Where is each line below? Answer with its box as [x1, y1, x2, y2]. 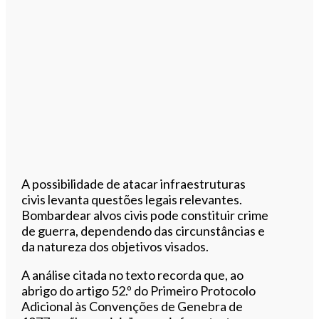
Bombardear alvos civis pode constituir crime [21, 206, 269, 223]
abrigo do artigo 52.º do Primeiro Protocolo [21, 282, 256, 298]
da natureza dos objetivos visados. [21, 238, 209, 254]
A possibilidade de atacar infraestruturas [21, 175, 246, 192]
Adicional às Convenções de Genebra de [21, 298, 244, 314]
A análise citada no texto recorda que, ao [21, 266, 244, 283]
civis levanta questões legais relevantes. [21, 191, 243, 207]
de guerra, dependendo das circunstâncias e [21, 222, 266, 239]
